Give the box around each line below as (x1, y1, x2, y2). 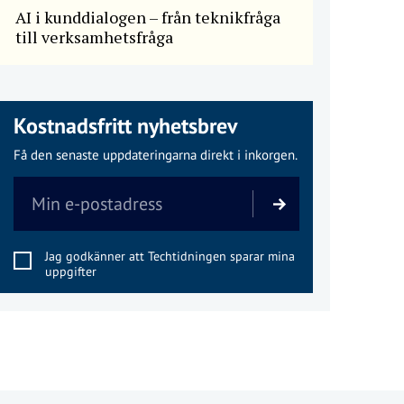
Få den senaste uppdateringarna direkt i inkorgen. (13, 146, 298, 164)
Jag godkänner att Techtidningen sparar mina (44, 248, 295, 265)
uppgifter (44, 263, 96, 280)
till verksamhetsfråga (14, 26, 173, 49)
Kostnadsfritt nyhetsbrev (13, 112, 237, 141)
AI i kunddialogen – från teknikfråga (14, 6, 280, 29)
